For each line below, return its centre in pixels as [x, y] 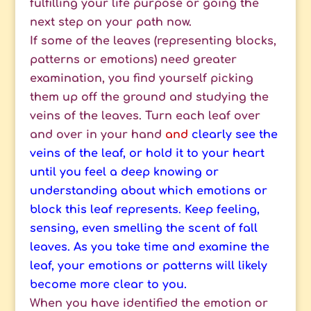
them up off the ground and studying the [149, 98]
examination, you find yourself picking [141, 79]
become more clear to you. [108, 285]
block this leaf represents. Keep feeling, [144, 210]
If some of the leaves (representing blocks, [153, 41]
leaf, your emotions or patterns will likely [148, 266]
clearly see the [233, 135]
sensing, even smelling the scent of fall [143, 229]
